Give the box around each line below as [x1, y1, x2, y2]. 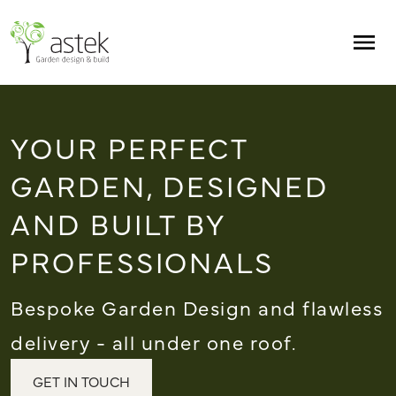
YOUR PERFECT [11, 126, 249, 167]
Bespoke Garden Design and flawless [11, 293, 383, 322]
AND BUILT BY [11, 202, 226, 243]
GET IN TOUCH [33, 371, 130, 392]
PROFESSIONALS [11, 240, 275, 281]
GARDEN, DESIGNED [11, 164, 329, 205]
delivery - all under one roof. [11, 328, 296, 356]
